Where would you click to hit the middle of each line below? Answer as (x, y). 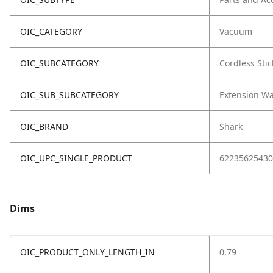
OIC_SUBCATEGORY (59, 63)
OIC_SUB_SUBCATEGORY (69, 95)
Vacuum (236, 31)
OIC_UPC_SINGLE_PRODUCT (76, 158)
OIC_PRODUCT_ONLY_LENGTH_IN (87, 252)
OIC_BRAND (44, 126)
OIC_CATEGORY (51, 31)
